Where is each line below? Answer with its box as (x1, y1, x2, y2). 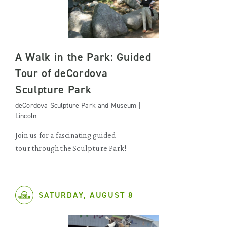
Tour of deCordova (15, 65, 108, 81)
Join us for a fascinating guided (15, 130, 116, 139)
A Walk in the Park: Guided (15, 49, 152, 64)
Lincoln (15, 110, 37, 121)
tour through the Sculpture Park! (15, 143, 127, 153)
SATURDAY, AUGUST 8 (39, 189, 133, 200)
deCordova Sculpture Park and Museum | (15, 100, 141, 110)
